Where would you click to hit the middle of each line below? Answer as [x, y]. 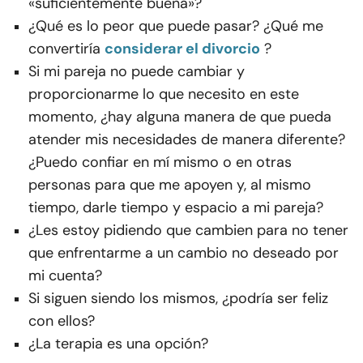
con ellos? [62, 321]
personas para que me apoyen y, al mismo [170, 185]
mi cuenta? [65, 276]
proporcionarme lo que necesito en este [164, 94]
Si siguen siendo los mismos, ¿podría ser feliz [178, 299]
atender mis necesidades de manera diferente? [187, 140]
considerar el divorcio [182, 49]
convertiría [64, 49]
